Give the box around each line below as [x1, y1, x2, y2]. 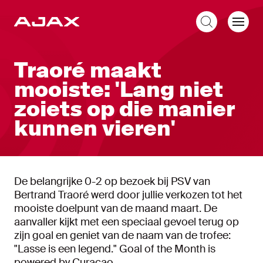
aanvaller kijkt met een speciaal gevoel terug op [14, 215, 239, 229]
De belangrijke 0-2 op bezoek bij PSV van [14, 174, 210, 188]
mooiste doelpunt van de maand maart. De [14, 201, 217, 215]
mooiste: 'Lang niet [14, 76, 223, 103]
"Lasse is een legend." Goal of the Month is [14, 242, 215, 256]
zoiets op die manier [14, 96, 235, 123]
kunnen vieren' [14, 115, 176, 142]
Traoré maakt [14, 57, 161, 84]
